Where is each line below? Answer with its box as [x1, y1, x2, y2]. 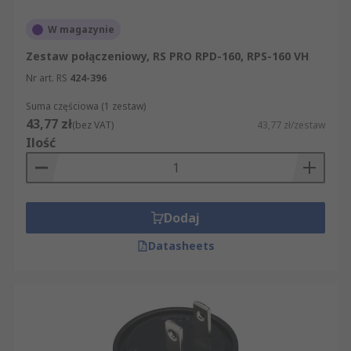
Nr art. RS [26, 71, 67, 85]
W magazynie [48, 23, 114, 36]
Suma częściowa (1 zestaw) [26, 100, 146, 113]
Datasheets [147, 238, 215, 253]
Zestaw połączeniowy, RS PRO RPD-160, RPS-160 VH [26, 49, 309, 63]
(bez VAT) [72, 118, 114, 132]
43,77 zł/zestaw [257, 118, 325, 132]
